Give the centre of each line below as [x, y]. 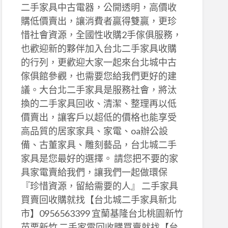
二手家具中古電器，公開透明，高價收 [98, 7]
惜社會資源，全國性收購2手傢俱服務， [101, 35]
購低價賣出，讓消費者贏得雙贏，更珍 [98, 21]
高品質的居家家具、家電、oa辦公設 [94, 131]
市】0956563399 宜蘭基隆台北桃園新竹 [102, 213]
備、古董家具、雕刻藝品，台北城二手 [98, 145]
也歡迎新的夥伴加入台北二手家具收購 [98, 49]
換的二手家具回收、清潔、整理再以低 [98, 104]
